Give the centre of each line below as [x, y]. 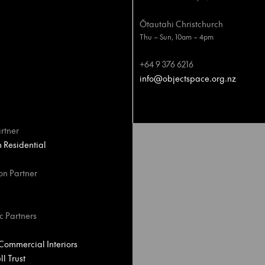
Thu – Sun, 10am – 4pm [177, 37]
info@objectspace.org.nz [188, 78]
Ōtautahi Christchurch [181, 24]
